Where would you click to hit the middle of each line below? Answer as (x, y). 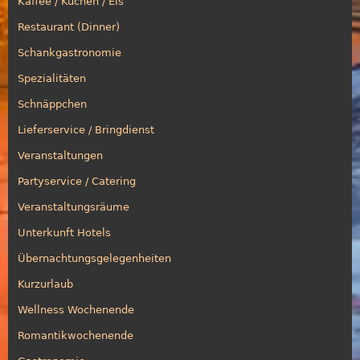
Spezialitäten (52, 78)
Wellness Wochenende (76, 309)
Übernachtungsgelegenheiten (94, 258)
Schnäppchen (52, 104)
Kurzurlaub (45, 284)
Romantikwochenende (76, 335)
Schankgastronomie (70, 52)
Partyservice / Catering (77, 181)
